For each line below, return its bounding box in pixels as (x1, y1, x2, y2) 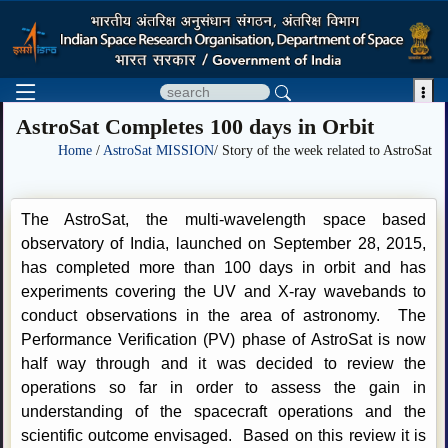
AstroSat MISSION (103, 142, 214, 158)
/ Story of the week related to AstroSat (214, 142, 432, 158)
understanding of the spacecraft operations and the (20, 403, 427, 421)
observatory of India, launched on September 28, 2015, (20, 235, 427, 253)
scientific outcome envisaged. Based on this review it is (20, 427, 427, 445)
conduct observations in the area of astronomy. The (20, 307, 427, 325)
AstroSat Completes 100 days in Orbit (16, 113, 374, 139)
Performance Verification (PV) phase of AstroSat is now (20, 331, 427, 349)
